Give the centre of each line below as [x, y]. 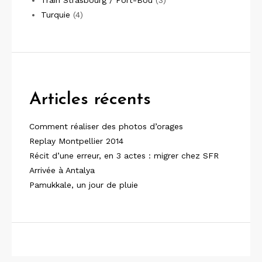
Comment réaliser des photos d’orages [106, 126]
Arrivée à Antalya [62, 170]
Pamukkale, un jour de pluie [84, 185]
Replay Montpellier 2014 [76, 141]
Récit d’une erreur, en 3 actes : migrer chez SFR [124, 155]
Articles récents [90, 99]
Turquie [55, 14]
